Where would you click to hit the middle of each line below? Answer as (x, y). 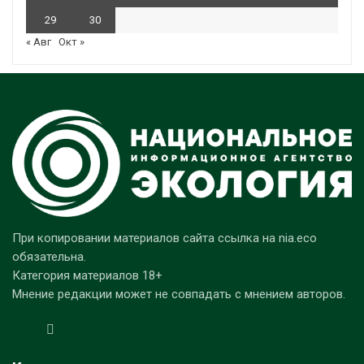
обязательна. (49, 257)
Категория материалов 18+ (87, 276)
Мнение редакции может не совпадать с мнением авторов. (179, 295)
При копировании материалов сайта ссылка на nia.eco (165, 238)
